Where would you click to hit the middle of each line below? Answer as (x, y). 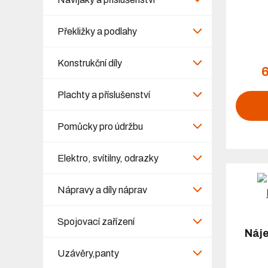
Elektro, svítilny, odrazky (108, 158)
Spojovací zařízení (96, 221)
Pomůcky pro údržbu (100, 126)
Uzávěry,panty (88, 253)
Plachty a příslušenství (104, 95)
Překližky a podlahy (97, 31)
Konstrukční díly (90, 63)
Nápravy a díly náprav (102, 190)
